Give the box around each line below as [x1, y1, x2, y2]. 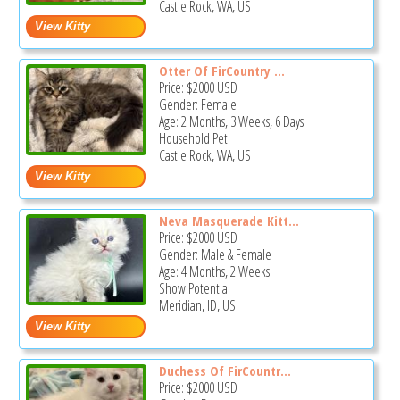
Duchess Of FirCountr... [158, 361, 291, 379]
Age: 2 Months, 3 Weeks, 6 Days [158, 112, 304, 132]
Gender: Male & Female [158, 245, 271, 265]
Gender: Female [158, 95, 237, 115]
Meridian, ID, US [158, 296, 236, 316]
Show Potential [158, 279, 230, 299]
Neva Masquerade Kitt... [158, 212, 299, 230]
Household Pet [158, 129, 228, 149]
